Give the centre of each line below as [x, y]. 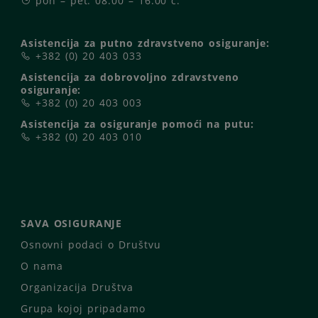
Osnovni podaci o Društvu [91, 245]
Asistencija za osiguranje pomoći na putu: [137, 124]
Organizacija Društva [77, 287]
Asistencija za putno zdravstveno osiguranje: [145, 43]
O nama [42, 266]
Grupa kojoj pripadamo [83, 309]
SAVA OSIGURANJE [72, 224]
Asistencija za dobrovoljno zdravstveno [130, 77]
